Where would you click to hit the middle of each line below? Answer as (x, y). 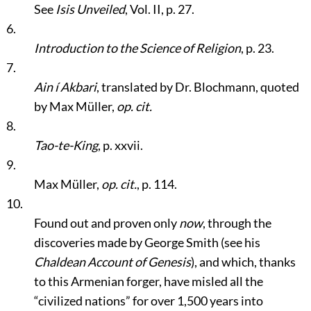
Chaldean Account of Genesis (112, 262)
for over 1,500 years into (196, 301)
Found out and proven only (106, 223)
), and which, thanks (243, 262)
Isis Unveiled (90, 9)
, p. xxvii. (120, 145)
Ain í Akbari (65, 87)
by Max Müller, (75, 106)
